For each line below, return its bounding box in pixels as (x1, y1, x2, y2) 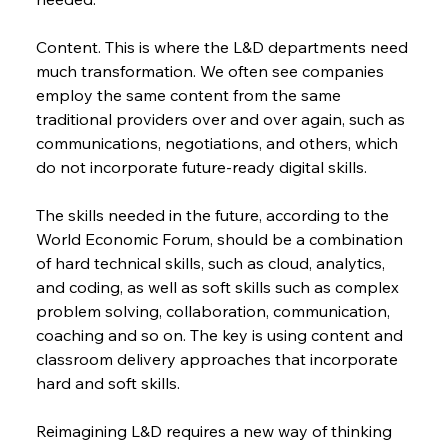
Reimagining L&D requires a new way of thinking (35, 421, 396, 442)
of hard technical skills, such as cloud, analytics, (35, 253, 389, 274)
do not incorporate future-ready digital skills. (35, 157, 367, 178)
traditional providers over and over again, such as (35, 109, 409, 130)
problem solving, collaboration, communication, (35, 301, 394, 322)
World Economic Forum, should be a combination (35, 229, 407, 250)
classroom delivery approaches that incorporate (35, 349, 402, 370)
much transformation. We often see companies (35, 61, 388, 82)
